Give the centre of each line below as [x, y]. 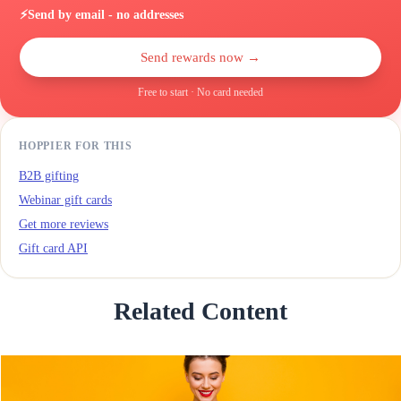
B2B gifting [49, 175]
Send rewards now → [200, 57]
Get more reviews [64, 224]
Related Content [200, 311]
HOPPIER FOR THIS [76, 145]
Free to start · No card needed [200, 92]
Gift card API [53, 248]
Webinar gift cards [65, 200]
